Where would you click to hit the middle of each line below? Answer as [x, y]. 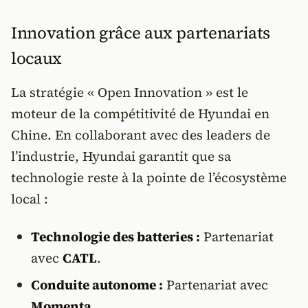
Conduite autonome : [97, 285]
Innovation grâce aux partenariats [141, 33]
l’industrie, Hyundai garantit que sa [121, 156]
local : [30, 199]
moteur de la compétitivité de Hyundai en [140, 113]
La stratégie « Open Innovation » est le [130, 92]
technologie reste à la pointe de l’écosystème [149, 177]
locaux [36, 58]
